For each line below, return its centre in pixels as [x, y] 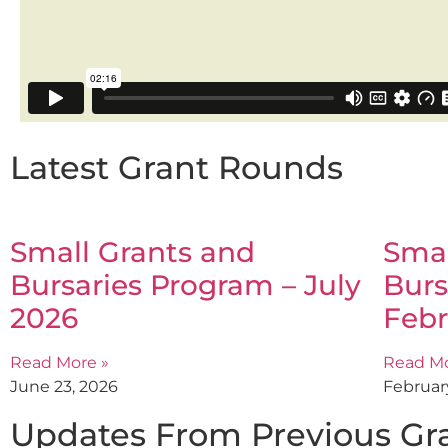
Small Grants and [132, 251]
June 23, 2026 [64, 386]
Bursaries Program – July [185, 284]
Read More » [59, 362]
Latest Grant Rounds [176, 167]
